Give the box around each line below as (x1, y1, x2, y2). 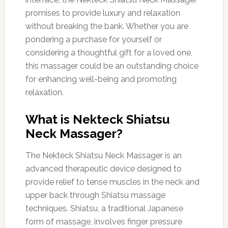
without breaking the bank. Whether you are (25, 21, 188, 31)
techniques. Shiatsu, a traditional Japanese (25, 203, 183, 213)
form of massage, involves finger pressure (25, 216, 182, 226)
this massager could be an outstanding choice (25, 61, 198, 71)
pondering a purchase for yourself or (25, 34, 162, 44)
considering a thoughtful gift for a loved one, (25, 47, 192, 58)
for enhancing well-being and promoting (25, 74, 177, 84)
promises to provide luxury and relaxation (25, 8, 180, 18)
